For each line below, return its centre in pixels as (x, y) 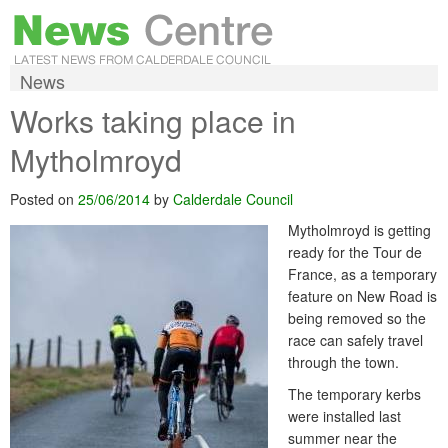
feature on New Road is (362, 296)
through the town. (343, 362)
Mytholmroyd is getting (359, 230)
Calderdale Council (233, 199)
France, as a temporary (362, 274)
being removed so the (357, 318)
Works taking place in (153, 120)
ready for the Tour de (355, 252)
